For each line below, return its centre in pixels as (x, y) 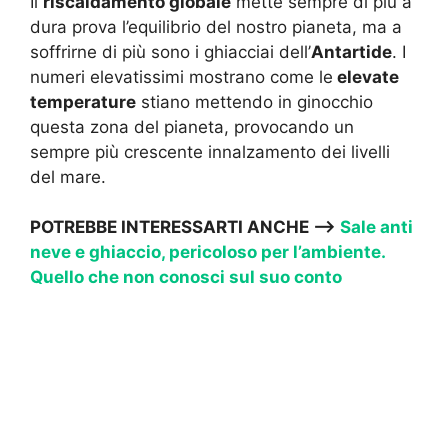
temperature (83, 101)
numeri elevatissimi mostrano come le (181, 76)
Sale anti (376, 227)
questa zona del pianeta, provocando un (192, 126)
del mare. (68, 176)
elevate (366, 76)
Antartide (351, 51)
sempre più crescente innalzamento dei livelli (210, 151)
